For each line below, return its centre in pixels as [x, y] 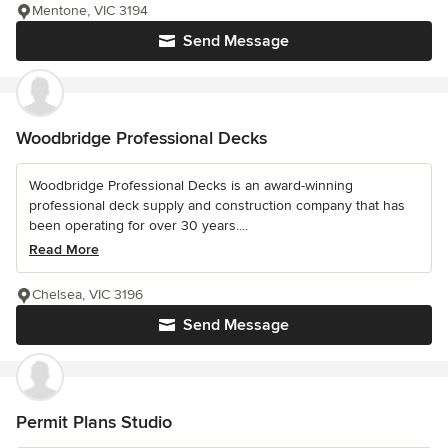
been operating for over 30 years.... [138, 225]
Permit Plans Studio [94, 421]
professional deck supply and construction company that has [217, 205]
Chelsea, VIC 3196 [87, 294]
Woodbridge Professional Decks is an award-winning [191, 185]
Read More [64, 249]
